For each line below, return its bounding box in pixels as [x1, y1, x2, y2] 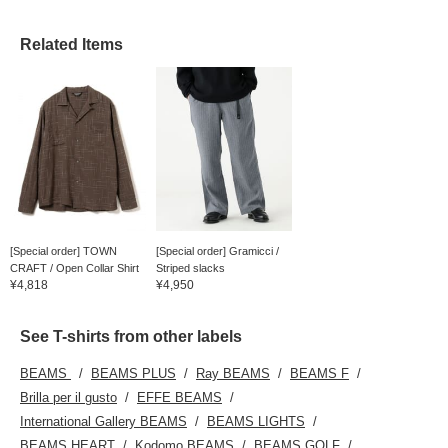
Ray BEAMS [196, 365, 270, 381]
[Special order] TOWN [10, 244, 117, 257]
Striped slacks [155, 261, 225, 274]
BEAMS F [290, 365, 349, 381]
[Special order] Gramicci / [155, 244, 279, 257]
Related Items [20, 36, 123, 54]
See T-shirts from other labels [20, 327, 242, 345]
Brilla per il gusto [20, 389, 117, 405]
